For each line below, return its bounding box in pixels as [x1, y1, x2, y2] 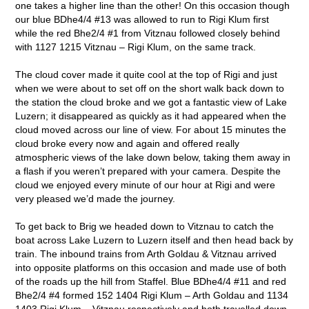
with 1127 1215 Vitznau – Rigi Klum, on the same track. [15, 41, 257, 52]
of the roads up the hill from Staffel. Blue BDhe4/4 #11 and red [15, 275, 287, 287]
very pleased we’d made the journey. [15, 192, 176, 204]
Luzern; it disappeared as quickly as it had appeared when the [15, 110, 287, 121]
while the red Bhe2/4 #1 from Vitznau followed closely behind [15, 27, 281, 39]
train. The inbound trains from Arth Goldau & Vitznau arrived [15, 248, 277, 259]
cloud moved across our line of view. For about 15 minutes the [15, 123, 287, 135]
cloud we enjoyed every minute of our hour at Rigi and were [15, 179, 276, 190]
